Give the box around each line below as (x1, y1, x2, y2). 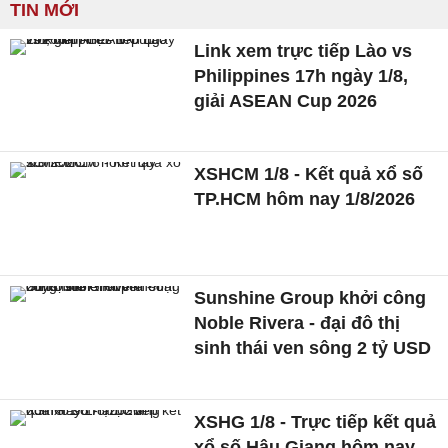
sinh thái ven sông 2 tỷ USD (194, 338, 432, 359)
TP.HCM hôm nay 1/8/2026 (194, 189, 416, 210)
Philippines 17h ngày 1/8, (194, 65, 409, 86)
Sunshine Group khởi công (194, 288, 427, 309)
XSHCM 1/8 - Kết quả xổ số (194, 164, 424, 185)
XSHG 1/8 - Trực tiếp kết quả (194, 411, 437, 432)
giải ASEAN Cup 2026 (194, 90, 378, 111)
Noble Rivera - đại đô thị (194, 313, 401, 334)
